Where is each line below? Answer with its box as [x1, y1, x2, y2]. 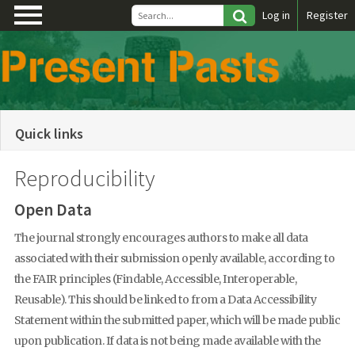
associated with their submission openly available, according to [13, 250, 334, 265]
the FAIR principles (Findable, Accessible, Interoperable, [13, 271, 296, 286]
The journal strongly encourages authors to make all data [13, 230, 308, 245]
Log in [261, 8, 290, 22]
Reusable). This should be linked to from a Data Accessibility [13, 292, 316, 307]
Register [307, 8, 349, 22]
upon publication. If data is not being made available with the [13, 333, 321, 348]
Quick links [14, 124, 83, 143]
